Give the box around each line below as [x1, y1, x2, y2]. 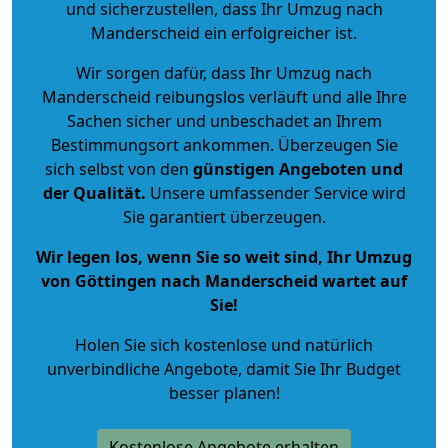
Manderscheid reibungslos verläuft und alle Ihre [41, 85, 407, 108]
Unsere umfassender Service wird [145, 181, 406, 204]
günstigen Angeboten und [189, 157, 403, 180]
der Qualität [42, 181, 141, 204]
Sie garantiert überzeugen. [122, 205, 326, 228]
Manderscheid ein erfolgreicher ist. [91, 21, 357, 44]
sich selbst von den [45, 157, 189, 180]
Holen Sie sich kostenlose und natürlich [75, 333, 373, 356]
